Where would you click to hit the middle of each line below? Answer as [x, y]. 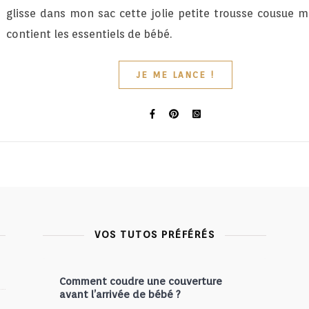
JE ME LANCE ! [175, 75]
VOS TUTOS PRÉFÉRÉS [154, 235]
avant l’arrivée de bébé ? [120, 295]
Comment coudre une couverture [141, 281]
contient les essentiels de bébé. [89, 34]
